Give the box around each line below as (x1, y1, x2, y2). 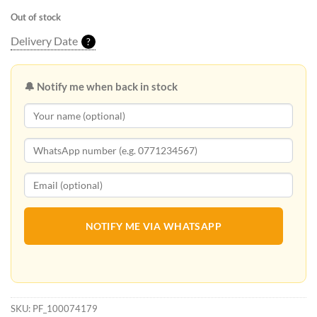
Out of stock (11, 11, 61, 23)
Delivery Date (11, 33, 78, 47)
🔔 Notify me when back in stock (24, 79, 178, 93)
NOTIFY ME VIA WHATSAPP (85, 220, 222, 233)
